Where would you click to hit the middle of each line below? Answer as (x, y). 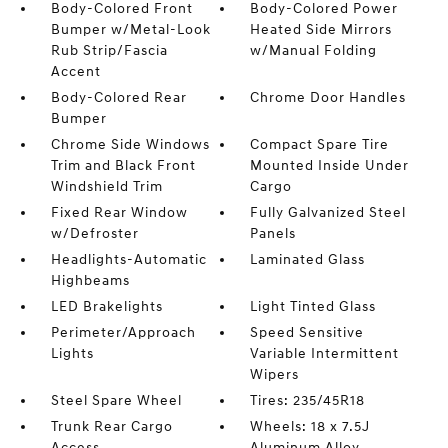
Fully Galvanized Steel (328, 212)
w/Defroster (94, 233)
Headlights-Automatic (128, 259)
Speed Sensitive (307, 332)
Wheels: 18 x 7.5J (310, 426)
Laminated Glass (308, 259)
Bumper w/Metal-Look (130, 29)
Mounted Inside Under (330, 165)
